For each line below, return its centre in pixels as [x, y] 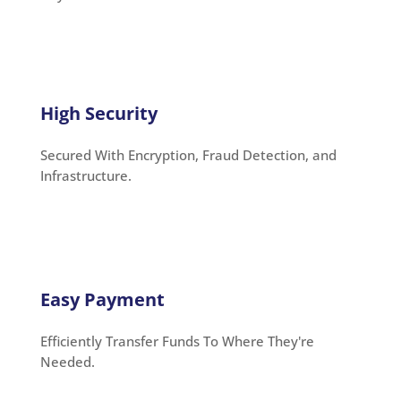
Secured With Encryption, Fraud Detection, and [188, 154]
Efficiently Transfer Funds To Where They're [177, 341]
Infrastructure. [85, 175]
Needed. [67, 361]
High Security [98, 113]
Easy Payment [102, 299]
